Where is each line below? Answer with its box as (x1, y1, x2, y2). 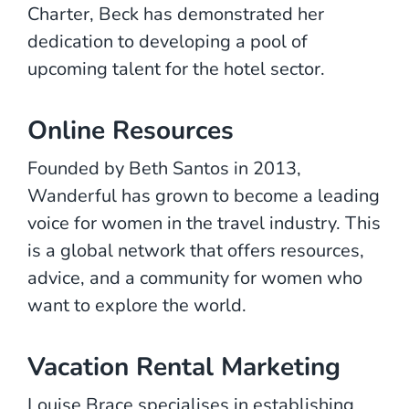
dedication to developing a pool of (27, 28, 308, 54)
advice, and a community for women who (27, 265, 362, 290)
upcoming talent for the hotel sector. (27, 56, 325, 81)
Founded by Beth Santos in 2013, (27, 155, 301, 181)
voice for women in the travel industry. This (27, 210, 381, 236)
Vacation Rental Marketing (27, 349, 341, 384)
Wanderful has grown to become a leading (27, 183, 380, 208)
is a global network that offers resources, (27, 237, 364, 263)
